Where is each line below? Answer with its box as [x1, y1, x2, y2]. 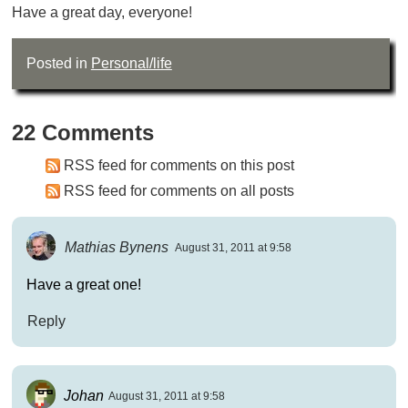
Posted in [25, 55, 91, 71]
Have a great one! [25, 276, 141, 292]
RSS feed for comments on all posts [63, 182, 294, 199]
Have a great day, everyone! [11, 4, 192, 20]
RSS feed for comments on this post [63, 157, 294, 173]
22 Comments [11, 119, 154, 145]
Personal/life [90, 55, 172, 71]
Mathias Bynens [65, 239, 169, 255]
